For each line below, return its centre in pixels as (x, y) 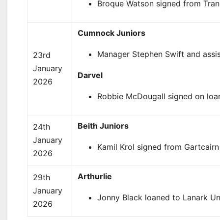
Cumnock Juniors (112, 33)
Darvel (90, 75)
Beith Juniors (103, 126)
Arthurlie (95, 176)
